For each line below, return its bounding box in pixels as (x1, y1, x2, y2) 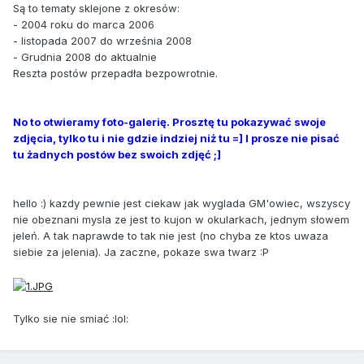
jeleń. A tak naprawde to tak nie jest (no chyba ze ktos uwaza (13, 229, 328, 243)
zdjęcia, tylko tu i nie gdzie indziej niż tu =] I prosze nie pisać (13, 132, 340, 145)
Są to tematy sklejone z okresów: (13, 2, 180, 15)
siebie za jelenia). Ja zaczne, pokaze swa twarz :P (13, 245, 269, 259)
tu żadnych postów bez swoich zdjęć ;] (13, 148, 221, 162)
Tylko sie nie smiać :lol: (13, 311, 128, 325)
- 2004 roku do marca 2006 (13, 18, 154, 32)
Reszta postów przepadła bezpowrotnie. (13, 67, 218, 80)
